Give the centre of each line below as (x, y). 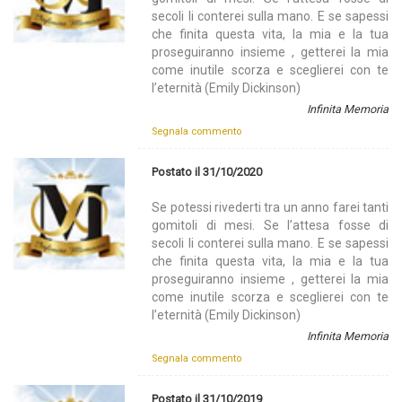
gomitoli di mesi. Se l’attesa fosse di (270, 225)
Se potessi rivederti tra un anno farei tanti (270, 207)
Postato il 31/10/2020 (207, 171)
